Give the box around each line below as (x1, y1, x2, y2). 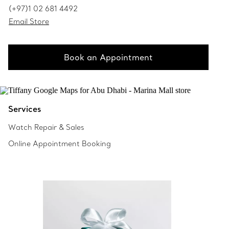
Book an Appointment (64, 52, 153, 62)
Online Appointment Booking (8, 139, 111, 148)
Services (8, 103, 41, 114)
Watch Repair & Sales (8, 122, 84, 132)
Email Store (9, 16, 49, 26)
